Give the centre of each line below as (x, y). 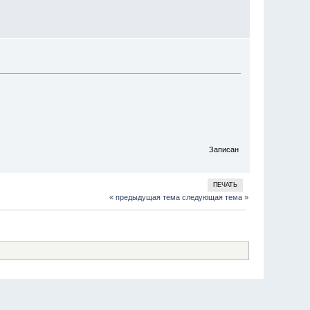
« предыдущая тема (144, 198)
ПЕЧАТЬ (226, 185)
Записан (222, 150)
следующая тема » (215, 198)
